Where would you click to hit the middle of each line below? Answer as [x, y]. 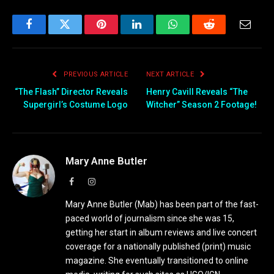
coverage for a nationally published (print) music [158, 247]
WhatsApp [196, 33]
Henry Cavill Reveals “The [197, 92]
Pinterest [119, 33]
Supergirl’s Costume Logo [76, 105]
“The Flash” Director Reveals [71, 92]
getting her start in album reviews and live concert [161, 233]
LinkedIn [156, 33]
